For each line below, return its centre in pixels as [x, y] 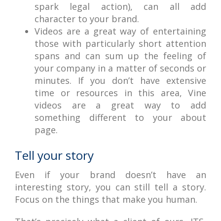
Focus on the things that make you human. [106, 199]
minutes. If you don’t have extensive [120, 80]
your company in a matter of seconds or [120, 68]
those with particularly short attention [120, 43]
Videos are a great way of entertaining [120, 31]
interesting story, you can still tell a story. [110, 187]
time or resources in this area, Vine [120, 93]
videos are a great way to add [120, 105]
